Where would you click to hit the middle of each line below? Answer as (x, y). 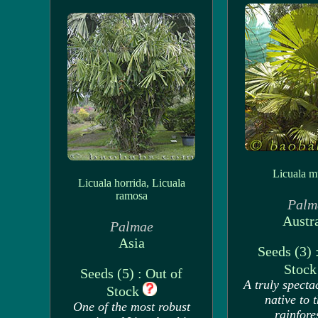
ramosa (131, 196)
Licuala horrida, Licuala (131, 183)
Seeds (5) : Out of (131, 273)
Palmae (131, 226)
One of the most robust (131, 307)
